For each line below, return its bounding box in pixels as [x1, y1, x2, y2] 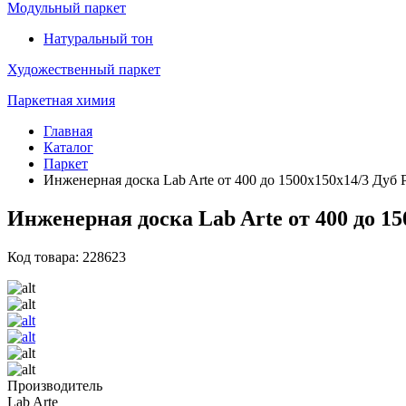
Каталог [43, 140, 93, 155]
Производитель [7, 377, 102, 393]
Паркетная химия [7, 92, 115, 108]
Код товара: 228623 [7, 248, 126, 265]
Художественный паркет [7, 62, 160, 77]
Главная [43, 123, 92, 139]
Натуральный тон [43, 31, 153, 46]
